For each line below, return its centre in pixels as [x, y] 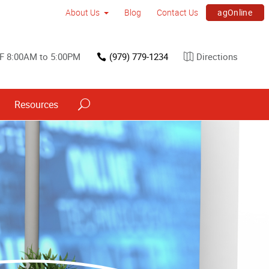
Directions [217, 56]
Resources [37, 104]
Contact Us [177, 12]
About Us [83, 12]
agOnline [235, 12]
